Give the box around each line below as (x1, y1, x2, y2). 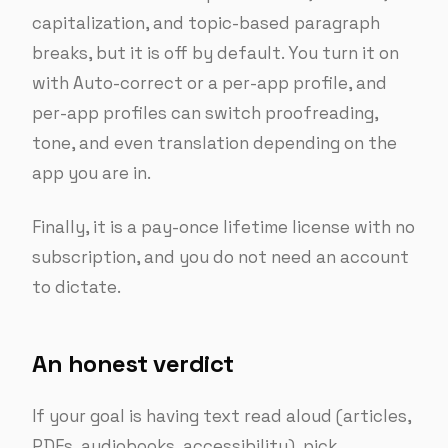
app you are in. (32, 162, 151, 184)
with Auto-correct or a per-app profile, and (32, 72, 387, 94)
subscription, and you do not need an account (32, 246, 409, 268)
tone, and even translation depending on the (32, 132, 397, 154)
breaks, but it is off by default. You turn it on (32, 42, 399, 64)
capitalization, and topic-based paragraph (32, 12, 380, 34)
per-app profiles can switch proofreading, (32, 102, 378, 124)
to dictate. (32, 276, 121, 298)
